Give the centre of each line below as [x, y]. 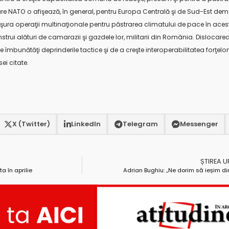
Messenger [199, 124]
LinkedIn [86, 124]
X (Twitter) [31, 124]
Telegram [140, 124]
